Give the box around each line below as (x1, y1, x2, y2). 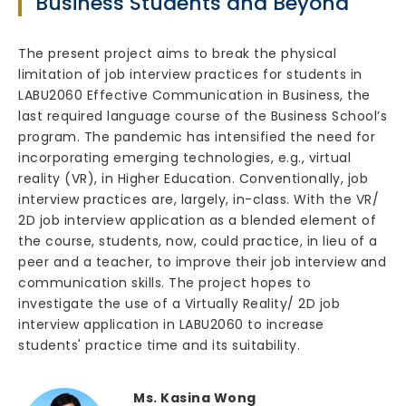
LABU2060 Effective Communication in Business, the (18, 86, 371, 104)
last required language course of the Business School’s (18, 107, 387, 125)
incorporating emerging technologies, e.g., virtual (18, 149, 351, 167)
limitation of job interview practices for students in (18, 65, 362, 83)
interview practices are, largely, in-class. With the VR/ (18, 190, 379, 208)
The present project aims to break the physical (18, 44, 336, 63)
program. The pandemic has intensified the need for (18, 128, 375, 146)
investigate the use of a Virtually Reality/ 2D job (18, 295, 340, 313)
